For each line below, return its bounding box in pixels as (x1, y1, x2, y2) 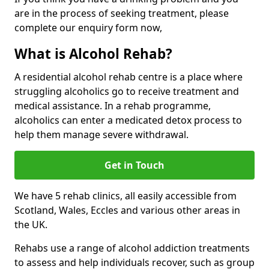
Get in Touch (104, 159, 165, 172)
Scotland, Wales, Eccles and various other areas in (14, 204, 240, 217)
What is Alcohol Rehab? (14, 44, 172, 63)
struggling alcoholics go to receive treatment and (14, 85, 239, 98)
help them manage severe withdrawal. (14, 128, 189, 141)
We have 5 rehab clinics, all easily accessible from (14, 189, 237, 202)
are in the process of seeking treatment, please (14, 7, 229, 20)
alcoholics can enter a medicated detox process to (14, 113, 242, 127)
